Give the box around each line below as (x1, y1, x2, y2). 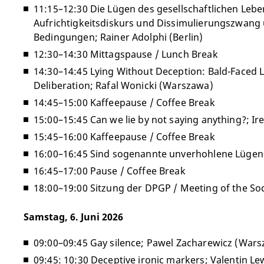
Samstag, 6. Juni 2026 (24, 210, 123, 223)
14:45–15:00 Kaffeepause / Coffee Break (34, 96, 215, 109)
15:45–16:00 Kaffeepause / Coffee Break (34, 130, 215, 143)
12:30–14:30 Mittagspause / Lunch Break (34, 48, 218, 61)
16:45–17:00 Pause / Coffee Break (34, 164, 186, 177)
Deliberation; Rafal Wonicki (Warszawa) (34, 79, 213, 92)
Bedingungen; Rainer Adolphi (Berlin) (34, 31, 203, 44)
